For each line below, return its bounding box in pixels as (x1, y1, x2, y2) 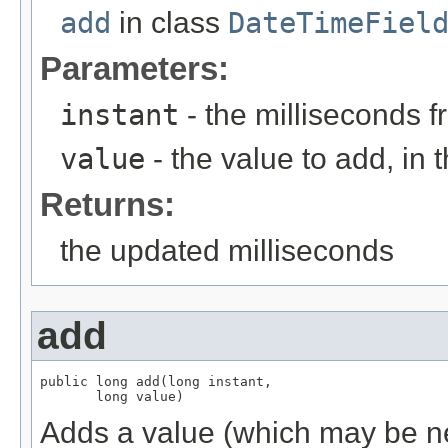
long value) (40, 388, 184, 404)
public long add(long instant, (40, 373, 272, 389)
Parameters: (40, 49, 229, 87)
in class (111, 5, 228, 39)
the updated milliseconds (60, 233, 394, 267)
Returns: (40, 185, 175, 223)
